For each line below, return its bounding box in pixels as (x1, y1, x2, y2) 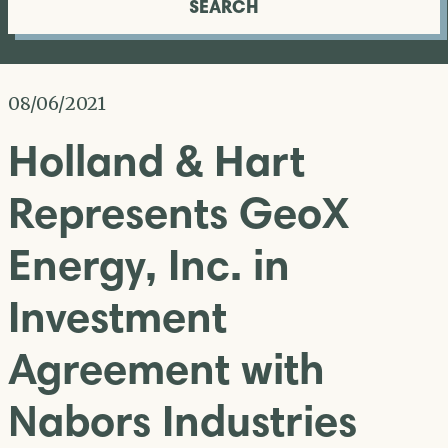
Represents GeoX (8, 185, 349, 239)
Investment (8, 289, 227, 343)
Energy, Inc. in (8, 237, 290, 291)
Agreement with (8, 341, 324, 395)
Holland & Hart (8, 133, 305, 187)
